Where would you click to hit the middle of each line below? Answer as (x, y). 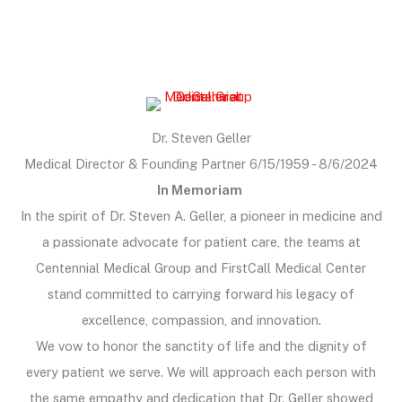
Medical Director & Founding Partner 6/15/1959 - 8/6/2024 (201, 163)
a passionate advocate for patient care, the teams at (201, 241)
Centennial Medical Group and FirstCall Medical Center (201, 267)
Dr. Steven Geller (201, 137)
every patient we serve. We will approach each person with (201, 371)
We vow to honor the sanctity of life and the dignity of (201, 345)
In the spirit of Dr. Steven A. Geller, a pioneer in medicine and (201, 215)
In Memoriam (201, 189)
